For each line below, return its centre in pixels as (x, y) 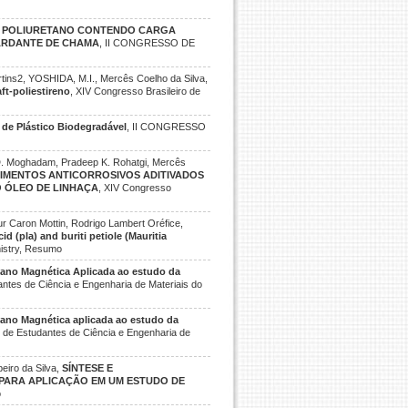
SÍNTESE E (87, 368)
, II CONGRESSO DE (148, 43)
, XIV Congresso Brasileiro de (136, 91)
